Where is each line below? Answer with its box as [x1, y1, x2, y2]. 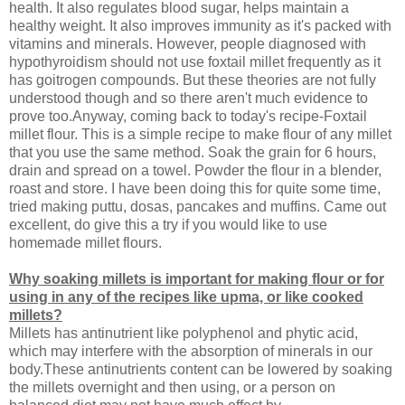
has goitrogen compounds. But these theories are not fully [9, 72, 376, 89]
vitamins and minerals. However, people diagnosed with [9, 36, 366, 52]
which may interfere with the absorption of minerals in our [9, 344, 372, 360]
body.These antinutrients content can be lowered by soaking [9, 362, 392, 378]
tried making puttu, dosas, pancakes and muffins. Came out [9, 199, 386, 215]
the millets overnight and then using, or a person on [9, 380, 335, 396]
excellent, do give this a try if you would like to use [9, 217, 327, 233]
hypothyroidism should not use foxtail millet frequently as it [9, 54, 381, 71]
